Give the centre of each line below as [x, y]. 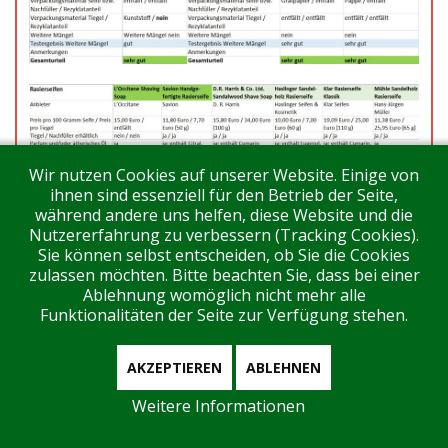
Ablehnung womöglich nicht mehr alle [224, 295]
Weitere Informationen [218, 406]
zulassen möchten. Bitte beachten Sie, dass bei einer [224, 275]
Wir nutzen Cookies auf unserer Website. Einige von [224, 175]
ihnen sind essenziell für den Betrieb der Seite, [224, 195]
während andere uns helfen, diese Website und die [224, 215]
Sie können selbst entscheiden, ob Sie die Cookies [224, 255]
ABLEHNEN [283, 367]
